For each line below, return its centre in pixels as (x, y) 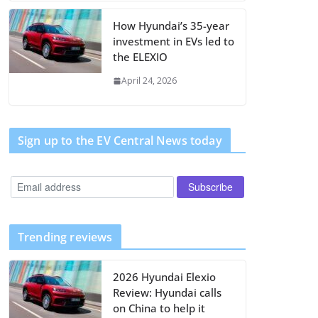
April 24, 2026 (149, 81)
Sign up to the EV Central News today (120, 141)
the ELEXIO (140, 57)
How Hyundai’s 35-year (171, 26)
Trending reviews (65, 237)
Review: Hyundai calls (167, 292)
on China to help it (159, 308)
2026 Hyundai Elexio (164, 276)
